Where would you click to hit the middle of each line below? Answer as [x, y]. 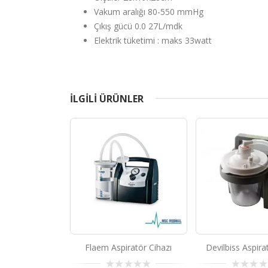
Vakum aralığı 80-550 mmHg [149, 11]
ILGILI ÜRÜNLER [107, 98]
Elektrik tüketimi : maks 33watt [153, 40]
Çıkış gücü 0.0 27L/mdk [138, 26]
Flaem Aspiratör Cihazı [129, 247]
